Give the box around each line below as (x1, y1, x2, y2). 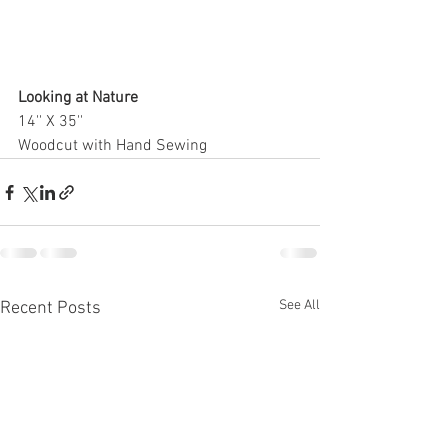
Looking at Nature (18, 88, 138, 109)
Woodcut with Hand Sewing (18, 136, 211, 157)
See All (279, 297, 320, 315)
